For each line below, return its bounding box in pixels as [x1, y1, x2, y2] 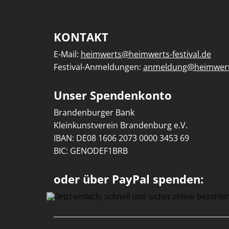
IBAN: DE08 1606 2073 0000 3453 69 [53, 132, 189, 144]
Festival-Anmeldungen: [53, 61, 143, 73]
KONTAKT [53, 29, 108, 45]
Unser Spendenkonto [53, 87, 172, 103]
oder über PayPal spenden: [53, 171, 203, 187]
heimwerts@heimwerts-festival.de [80, 49, 211, 60]
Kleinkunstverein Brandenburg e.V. [53, 120, 188, 131]
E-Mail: [53, 49, 81, 60]
